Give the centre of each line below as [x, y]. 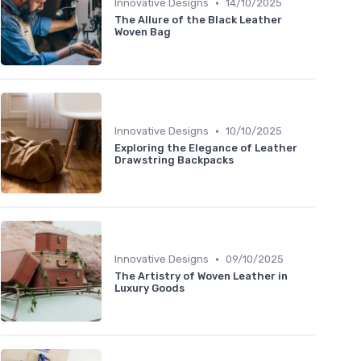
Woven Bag [143, 32]
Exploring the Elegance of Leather [206, 148]
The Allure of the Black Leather [198, 20]
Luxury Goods [149, 288]
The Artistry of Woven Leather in [201, 276]
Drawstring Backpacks [174, 160]
